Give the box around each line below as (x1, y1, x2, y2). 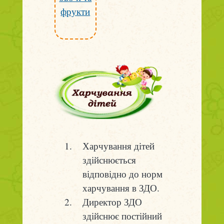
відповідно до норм (82, 167, 162, 180)
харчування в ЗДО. (82, 181, 159, 194)
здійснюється (82, 153, 136, 166)
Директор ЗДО (82, 195, 142, 208)
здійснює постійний (82, 209, 162, 222)
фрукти (60, 5, 90, 17)
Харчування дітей (82, 139, 154, 152)
